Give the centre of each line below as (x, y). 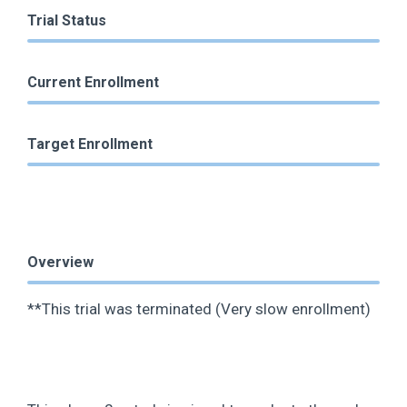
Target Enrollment (90, 144)
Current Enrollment (93, 83)
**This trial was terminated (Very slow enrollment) (199, 309)
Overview (60, 263)
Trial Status (67, 21)
